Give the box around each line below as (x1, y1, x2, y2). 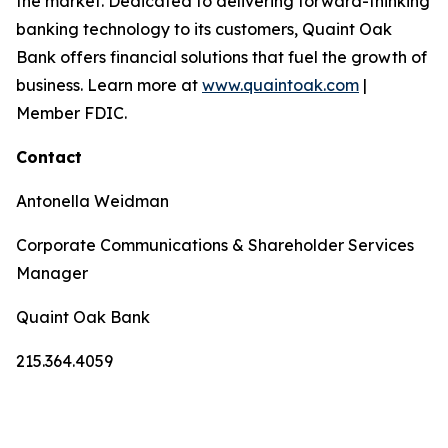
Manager (16, 263, 88, 283)
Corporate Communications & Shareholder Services (16, 235, 414, 255)
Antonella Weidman (16, 191, 169, 211)
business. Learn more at (16, 75, 202, 95)
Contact (16, 147, 82, 167)
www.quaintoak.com (202, 75, 359, 95)
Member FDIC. (16, 103, 127, 123)
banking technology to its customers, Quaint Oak (16, 19, 392, 39)
